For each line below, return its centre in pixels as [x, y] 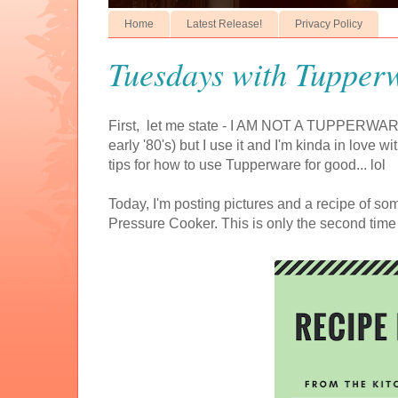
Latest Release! [224, 24]
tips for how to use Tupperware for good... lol [247, 164]
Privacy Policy [329, 24]
